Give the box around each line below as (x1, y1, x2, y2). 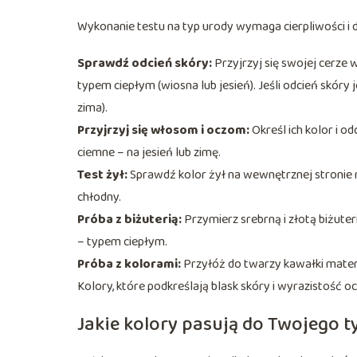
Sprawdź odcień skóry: (77, 53, 212, 73)
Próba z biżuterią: (77, 209, 182, 229)
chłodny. (77, 186, 121, 207)
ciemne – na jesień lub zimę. (77, 142, 221, 163)
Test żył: (77, 164, 127, 185)
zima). (77, 97, 108, 118)
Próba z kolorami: (77, 253, 181, 274)
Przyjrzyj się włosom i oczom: (77, 120, 249, 140)
